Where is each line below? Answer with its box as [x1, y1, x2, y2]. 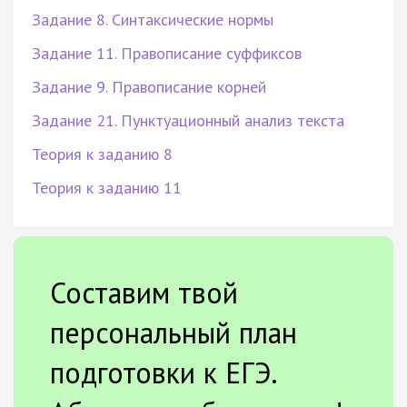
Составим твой [50, 273, 238, 312]
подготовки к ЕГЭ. [50, 352, 276, 392]
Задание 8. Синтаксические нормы [32, 8, 273, 30]
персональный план [50, 313, 297, 352]
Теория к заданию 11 [32, 176, 182, 198]
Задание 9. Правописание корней [32, 75, 266, 97]
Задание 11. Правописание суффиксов [32, 42, 302, 64]
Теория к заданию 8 [32, 143, 173, 164]
